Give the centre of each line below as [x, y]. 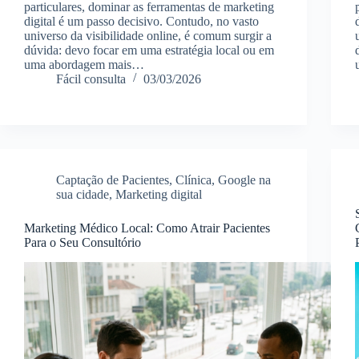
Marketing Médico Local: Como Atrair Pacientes [147, 228]
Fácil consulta [91, 79]
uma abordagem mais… [84, 64]
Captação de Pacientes [113, 179]
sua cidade [83, 194]
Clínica [194, 179]
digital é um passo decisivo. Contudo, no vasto [141, 21]
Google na [244, 179]
